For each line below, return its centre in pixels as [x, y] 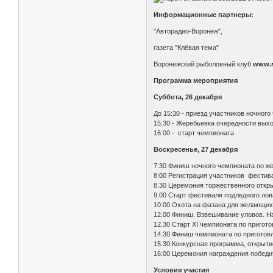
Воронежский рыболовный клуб [204, 64]
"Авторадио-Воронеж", [188, 31]
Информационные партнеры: [204, 15]
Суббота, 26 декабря [188, 97]
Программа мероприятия [196, 81]
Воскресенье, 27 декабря [196, 150]
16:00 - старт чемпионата [194, 133]
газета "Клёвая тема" [186, 48]
